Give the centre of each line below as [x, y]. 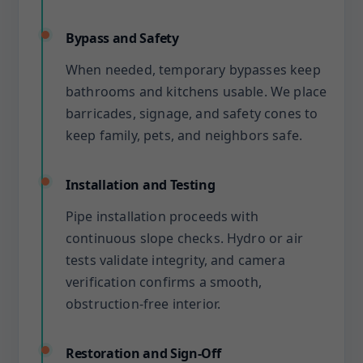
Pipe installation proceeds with [162, 216]
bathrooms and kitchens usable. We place [196, 92]
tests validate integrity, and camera [175, 260]
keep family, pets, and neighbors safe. [184, 135]
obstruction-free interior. [143, 304]
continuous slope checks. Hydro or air [184, 238]
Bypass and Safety [122, 38]
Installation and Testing [141, 185]
